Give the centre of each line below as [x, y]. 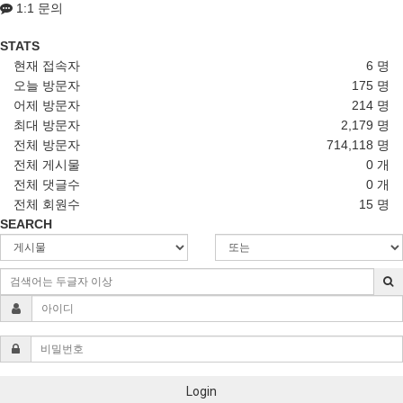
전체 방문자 [47, 145]
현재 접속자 [47, 66]
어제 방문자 [47, 105]
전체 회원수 [47, 204]
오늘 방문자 [47, 85]
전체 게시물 [47, 165]
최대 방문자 [47, 125]
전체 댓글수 [47, 184]
